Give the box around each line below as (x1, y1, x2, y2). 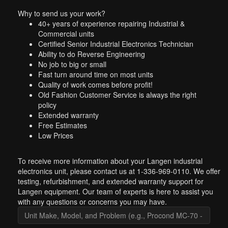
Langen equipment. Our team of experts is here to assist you (18, 186, 213, 196)
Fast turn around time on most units (38, 69, 153, 79)
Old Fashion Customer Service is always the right (38, 90, 196, 100)
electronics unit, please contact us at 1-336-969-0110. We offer (18, 166, 220, 176)
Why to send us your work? (18, 8, 105, 18)
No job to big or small (38, 59, 106, 69)
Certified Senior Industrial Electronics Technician (38, 39, 193, 49)
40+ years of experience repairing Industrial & (38, 18, 185, 28)
